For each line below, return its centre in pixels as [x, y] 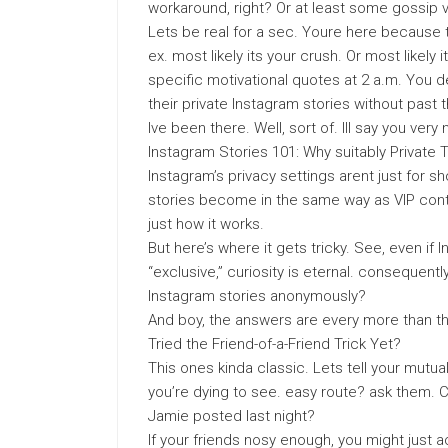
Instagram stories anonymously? [257, 296]
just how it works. [206, 224]
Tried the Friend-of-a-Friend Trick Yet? [274, 344]
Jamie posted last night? [231, 416]
